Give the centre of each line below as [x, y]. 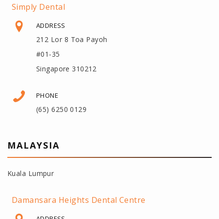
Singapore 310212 [66, 68]
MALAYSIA [33, 145]
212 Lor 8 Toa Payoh [72, 39]
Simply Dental [39, 7]
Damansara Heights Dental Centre [79, 200]
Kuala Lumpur [31, 173]
